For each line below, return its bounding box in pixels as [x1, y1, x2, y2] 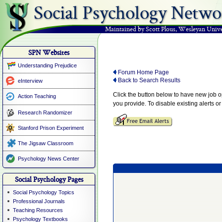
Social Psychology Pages [14, 175, 83, 185]
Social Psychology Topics [13, 189, 74, 195]
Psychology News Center [18, 156, 79, 162]
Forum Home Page [116, 69, 169, 76]
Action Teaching [18, 93, 56, 99]
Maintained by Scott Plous [105, 25, 175, 35]
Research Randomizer [18, 110, 72, 115]
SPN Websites [28, 48, 69, 58]
